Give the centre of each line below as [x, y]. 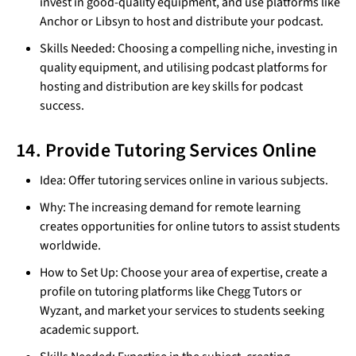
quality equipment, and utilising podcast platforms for [184, 68]
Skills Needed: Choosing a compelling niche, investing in [189, 49]
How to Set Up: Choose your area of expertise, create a [184, 273]
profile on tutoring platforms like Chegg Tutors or [171, 292]
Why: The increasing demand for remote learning [170, 208]
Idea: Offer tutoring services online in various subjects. [184, 181]
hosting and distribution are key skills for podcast [171, 87]
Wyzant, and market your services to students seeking [182, 311]
